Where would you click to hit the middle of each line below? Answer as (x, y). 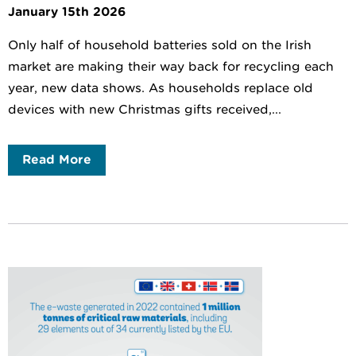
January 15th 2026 (67, 12)
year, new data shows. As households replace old (161, 88)
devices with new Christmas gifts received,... (145, 109)
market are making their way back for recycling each (171, 66)
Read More (57, 159)
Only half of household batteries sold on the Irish (160, 45)
